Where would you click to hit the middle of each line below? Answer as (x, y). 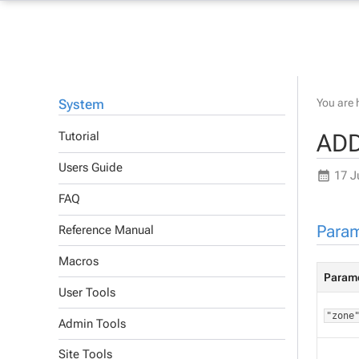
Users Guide (91, 168)
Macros (79, 261)
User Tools (87, 292)
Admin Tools (92, 323)
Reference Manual (106, 230)
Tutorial (79, 137)
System (81, 104)
